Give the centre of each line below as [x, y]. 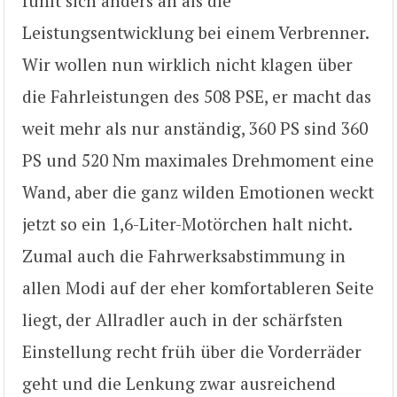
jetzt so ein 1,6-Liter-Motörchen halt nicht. [187, 224]
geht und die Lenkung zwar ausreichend [179, 384]
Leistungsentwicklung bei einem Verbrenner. [195, 33]
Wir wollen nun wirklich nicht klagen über [187, 65]
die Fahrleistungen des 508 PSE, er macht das [197, 97]
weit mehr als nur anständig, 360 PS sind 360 [195, 128]
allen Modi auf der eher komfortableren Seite [198, 288]
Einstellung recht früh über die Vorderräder [192, 352]
